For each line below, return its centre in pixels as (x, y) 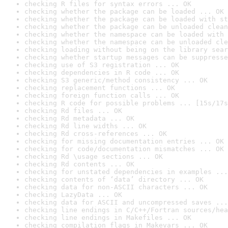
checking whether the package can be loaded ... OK (124, 11)
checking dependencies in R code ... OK (102, 73)
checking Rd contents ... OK (79, 164)
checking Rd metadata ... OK (79, 118)
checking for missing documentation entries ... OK (124, 141)
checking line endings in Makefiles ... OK (108, 218)
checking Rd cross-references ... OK (96, 134)
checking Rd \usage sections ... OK (94, 156)
